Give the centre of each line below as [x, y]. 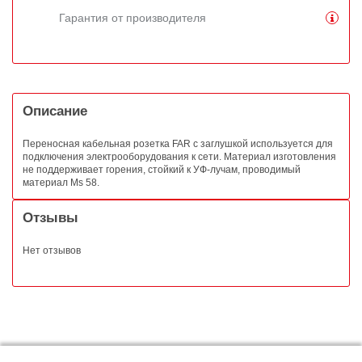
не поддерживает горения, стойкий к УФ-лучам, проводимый [162, 170]
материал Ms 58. [61, 183]
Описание [55, 111]
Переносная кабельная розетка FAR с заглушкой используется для [178, 144]
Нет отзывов [52, 251]
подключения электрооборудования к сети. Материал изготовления [179, 157]
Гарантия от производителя [133, 17]
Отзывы [51, 218]
